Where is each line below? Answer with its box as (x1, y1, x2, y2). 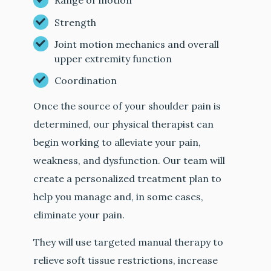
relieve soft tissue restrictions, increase (33, 253, 218, 266)
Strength (54, 16, 97, 28)
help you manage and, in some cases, (33, 190, 204, 203)
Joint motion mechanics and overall (54, 38, 220, 50)
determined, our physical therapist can (33, 117, 214, 130)
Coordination (54, 74, 117, 87)
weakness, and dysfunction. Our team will (33, 154, 226, 166)
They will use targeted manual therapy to (33, 235, 224, 248)
